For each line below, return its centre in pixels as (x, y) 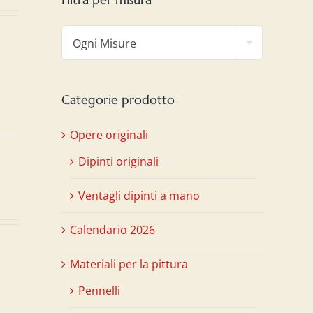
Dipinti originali (118, 161)
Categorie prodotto (118, 99)
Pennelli (99, 290)
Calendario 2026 (112, 230)
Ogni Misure (104, 43)
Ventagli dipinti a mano (139, 195)
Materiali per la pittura (129, 264)
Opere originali (109, 134)
